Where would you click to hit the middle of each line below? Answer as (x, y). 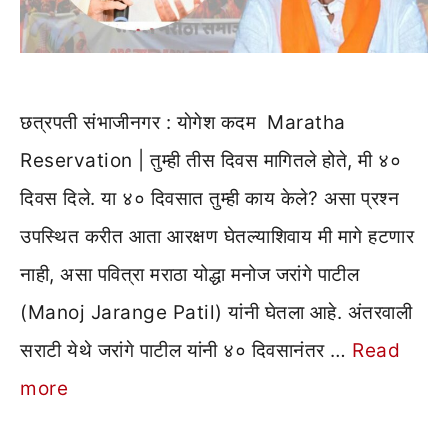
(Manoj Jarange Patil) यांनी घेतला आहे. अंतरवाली (216, 313)
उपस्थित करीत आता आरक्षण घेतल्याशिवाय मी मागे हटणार (217, 237)
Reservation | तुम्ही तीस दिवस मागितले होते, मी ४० (210, 161)
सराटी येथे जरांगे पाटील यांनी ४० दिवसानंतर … (186, 351)
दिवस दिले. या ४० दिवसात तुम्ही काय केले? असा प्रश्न (209, 199)
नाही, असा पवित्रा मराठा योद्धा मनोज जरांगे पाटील (189, 275)
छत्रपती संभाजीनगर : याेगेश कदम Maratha (183, 123)
